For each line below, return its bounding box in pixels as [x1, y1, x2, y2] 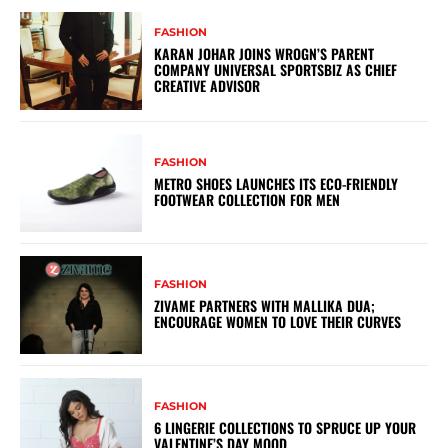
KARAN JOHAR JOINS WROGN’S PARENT [154, 43, 375, 65]
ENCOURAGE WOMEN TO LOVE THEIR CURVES [154, 311, 402, 333]
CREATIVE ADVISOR [154, 75, 261, 97]
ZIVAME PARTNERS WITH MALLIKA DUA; [154, 295, 376, 317]
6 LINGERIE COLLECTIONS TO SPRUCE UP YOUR [154, 416, 417, 438]
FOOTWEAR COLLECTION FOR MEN [154, 189, 341, 211]
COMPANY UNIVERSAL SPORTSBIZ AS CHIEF [154, 59, 398, 81]
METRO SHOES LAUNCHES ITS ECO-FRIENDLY [154, 173, 399, 195]
